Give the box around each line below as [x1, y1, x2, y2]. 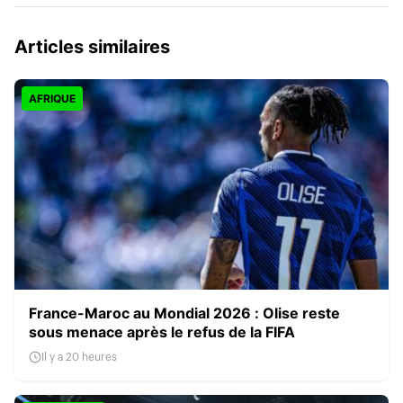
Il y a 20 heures [41, 351, 117, 363]
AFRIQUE [29, 91, 76, 105]
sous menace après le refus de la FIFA [29, 322, 295, 341]
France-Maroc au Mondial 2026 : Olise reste [29, 303, 340, 322]
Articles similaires [14, 35, 170, 58]
